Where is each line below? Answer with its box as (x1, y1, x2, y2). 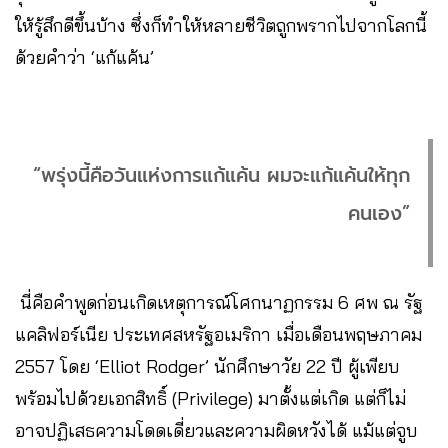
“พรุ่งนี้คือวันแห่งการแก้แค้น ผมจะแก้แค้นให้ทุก (33, 161, 410, 191)
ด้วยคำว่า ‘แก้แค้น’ (15, 46, 154, 70)
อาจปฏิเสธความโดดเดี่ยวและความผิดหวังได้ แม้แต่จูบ (15, 419, 417, 443)
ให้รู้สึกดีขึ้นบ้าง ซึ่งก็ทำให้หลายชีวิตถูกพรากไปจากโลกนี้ (15, 14, 427, 38)
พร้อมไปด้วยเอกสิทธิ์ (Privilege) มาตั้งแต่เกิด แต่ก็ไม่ (15, 387, 406, 411)
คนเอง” (348, 199, 410, 229)
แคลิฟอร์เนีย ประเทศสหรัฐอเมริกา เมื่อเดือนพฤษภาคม (15, 323, 422, 347)
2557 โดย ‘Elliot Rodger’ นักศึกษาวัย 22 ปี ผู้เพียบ (15, 355, 399, 379)
